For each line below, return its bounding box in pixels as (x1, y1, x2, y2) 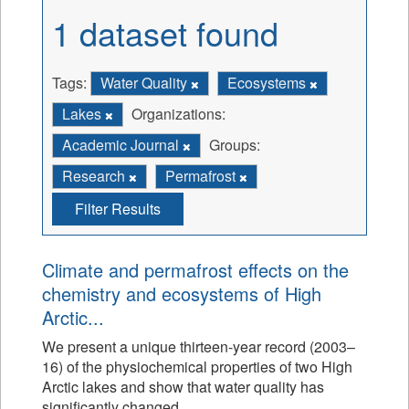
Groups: (209, 134, 260, 155)
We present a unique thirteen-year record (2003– (42, 336, 355, 357)
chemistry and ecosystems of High (42, 280, 321, 307)
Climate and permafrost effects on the (42, 257, 349, 283)
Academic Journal (62, 134, 183, 155)
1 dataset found (52, 9, 278, 56)
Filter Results (75, 198, 161, 219)
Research (62, 165, 129, 186)
